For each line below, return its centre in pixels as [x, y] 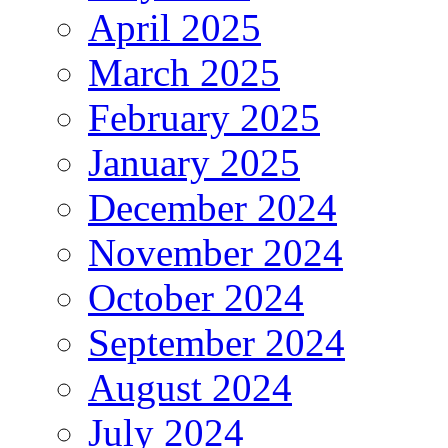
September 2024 [216, 342]
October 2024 [196, 297]
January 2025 [194, 162]
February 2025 [204, 117]
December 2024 [212, 207]
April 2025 [174, 27]
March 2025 [184, 72]
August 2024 [190, 387]
